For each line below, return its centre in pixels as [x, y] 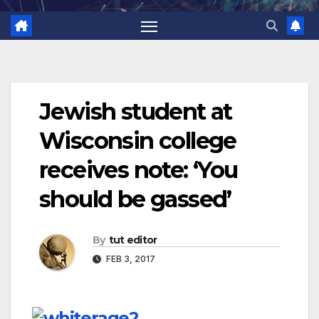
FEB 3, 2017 [130, 259]
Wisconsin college [138, 141]
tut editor [133, 240]
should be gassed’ [135, 199]
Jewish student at [136, 112]
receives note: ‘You [138, 170]
